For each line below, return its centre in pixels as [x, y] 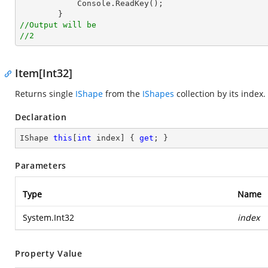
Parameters [41, 165]
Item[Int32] [44, 73]
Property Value [49, 253]
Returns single [45, 94]
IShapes [158, 94]
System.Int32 [48, 217]
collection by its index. [220, 94]
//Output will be [58, 25]
